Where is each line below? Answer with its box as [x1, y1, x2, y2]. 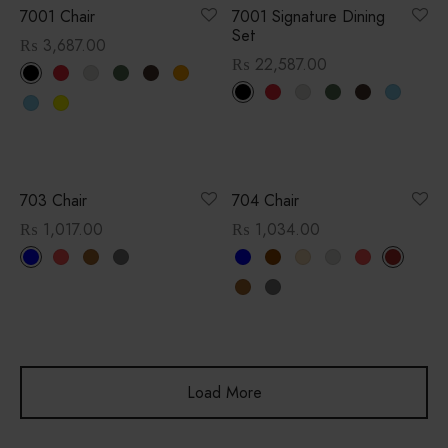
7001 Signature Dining [231, 4, 385, 28]
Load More [186, 380, 262, 404]
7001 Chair [20, 4, 95, 28]
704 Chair [231, 188, 299, 212]
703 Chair [20, 188, 87, 212]
